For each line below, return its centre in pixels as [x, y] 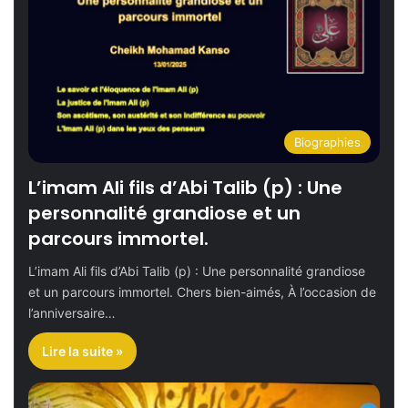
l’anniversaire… [72, 312]
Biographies [327, 142]
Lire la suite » [82, 351]
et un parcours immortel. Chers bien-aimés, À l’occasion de [202, 291]
